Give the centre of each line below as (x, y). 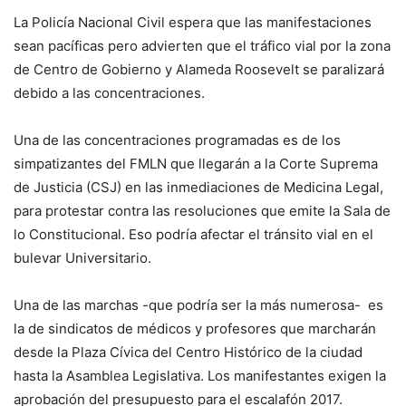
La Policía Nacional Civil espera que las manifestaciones (193, 23)
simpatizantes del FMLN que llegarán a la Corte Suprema (196, 164)
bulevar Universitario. (82, 258)
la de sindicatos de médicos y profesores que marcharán (195, 329)
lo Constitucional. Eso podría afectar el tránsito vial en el (193, 235)
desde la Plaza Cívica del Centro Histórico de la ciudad (188, 353)
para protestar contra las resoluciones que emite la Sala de (202, 211)
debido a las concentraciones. (109, 93)
